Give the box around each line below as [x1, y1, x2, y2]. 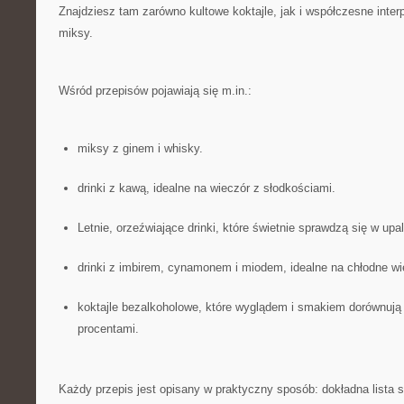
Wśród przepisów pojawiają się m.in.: [59, 84, 252, 97]
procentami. [77, 322, 139, 335]
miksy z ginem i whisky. [77, 142, 203, 155]
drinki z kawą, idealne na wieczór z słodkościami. [77, 181, 335, 195]
